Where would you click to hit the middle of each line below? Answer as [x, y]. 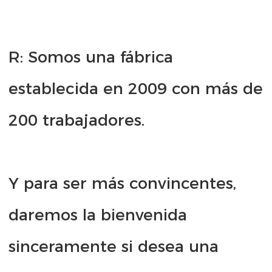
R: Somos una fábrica [91, 57]
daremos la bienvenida [98, 215]
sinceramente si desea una [114, 247]
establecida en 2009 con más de [136, 89]
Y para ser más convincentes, [122, 184]
